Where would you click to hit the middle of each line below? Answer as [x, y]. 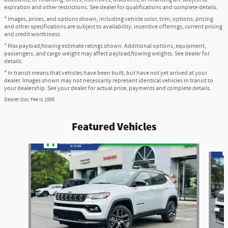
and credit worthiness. [33, 34]
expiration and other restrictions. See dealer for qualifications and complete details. [111, 7]
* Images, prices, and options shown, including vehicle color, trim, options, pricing [109, 19]
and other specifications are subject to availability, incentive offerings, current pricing [113, 26]
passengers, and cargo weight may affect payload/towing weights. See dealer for [107, 53]
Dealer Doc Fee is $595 [29, 99]
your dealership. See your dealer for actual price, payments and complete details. [108, 88]
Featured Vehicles [114, 126]
